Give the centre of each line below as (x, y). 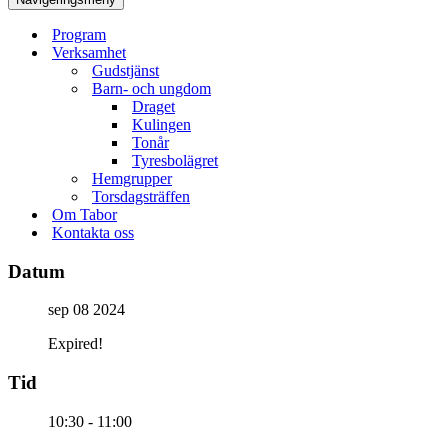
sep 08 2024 (86, 310)
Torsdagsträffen (141, 196)
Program (79, 34)
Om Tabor (84, 214)
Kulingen (161, 124)
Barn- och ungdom (151, 88)
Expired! (75, 344)
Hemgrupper (132, 178)
